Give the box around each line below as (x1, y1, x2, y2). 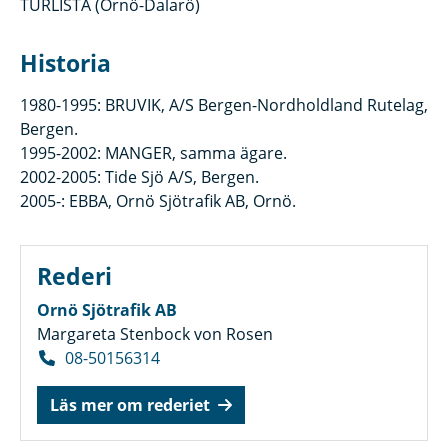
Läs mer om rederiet (50, 394, 210, 416)
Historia (20, 47, 111, 79)
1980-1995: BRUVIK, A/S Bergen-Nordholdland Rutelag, (20, 94, 428, 116)
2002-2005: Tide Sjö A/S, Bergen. (20, 166, 259, 188)
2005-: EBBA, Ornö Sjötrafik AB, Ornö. (20, 190, 296, 212)
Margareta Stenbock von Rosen (37, 323, 273, 345)
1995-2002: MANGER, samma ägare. (20, 142, 287, 164)
